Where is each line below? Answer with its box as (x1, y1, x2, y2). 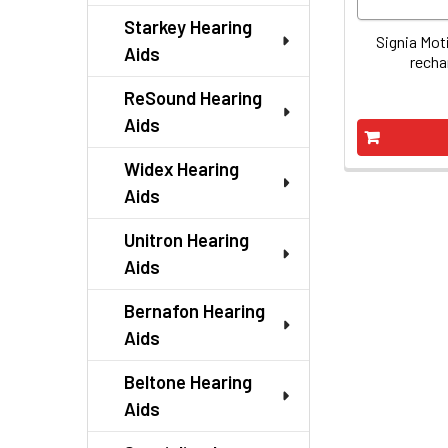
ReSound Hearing (124, 87, 262, 109)
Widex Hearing (124, 158, 239, 180)
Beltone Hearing (124, 371, 252, 393)
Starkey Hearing (124, 16, 252, 38)
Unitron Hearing (124, 229, 249, 251)
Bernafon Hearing (124, 300, 265, 322)
